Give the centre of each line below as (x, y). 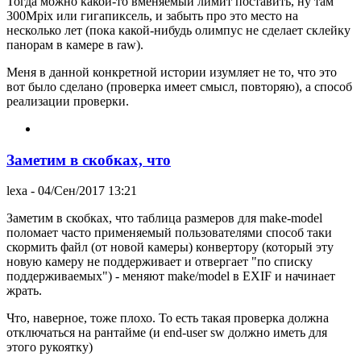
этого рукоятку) (50, 347)
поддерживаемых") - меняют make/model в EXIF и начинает (171, 276)
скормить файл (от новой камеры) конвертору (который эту (170, 247)
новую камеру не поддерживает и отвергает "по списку (160, 262)
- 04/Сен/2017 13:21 (82, 191)
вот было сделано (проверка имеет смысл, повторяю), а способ (179, 86)
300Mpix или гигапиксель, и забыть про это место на (152, 15)
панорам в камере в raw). (75, 44)
